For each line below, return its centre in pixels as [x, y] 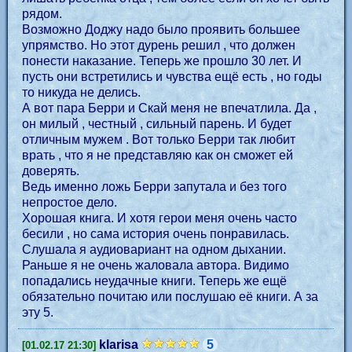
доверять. [51, 171]
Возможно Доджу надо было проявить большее [161, 29]
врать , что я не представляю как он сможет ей [158, 155]
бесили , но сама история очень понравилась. [156, 234]
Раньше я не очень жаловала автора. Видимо [156, 265]
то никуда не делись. [81, 92]
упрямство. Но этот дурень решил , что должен [159, 45]
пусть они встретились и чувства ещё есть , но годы [172, 77]
